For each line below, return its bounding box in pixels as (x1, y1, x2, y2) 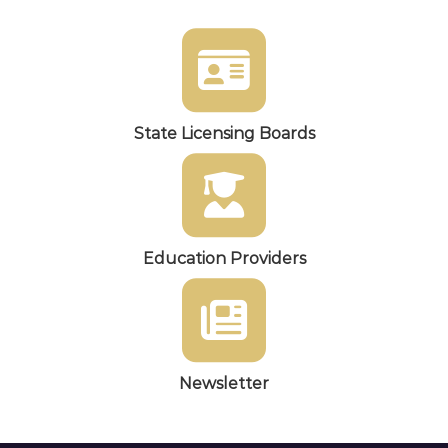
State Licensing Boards (133, 124, 315, 144)
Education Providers (142, 249, 306, 269)
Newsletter (179, 374, 269, 394)
